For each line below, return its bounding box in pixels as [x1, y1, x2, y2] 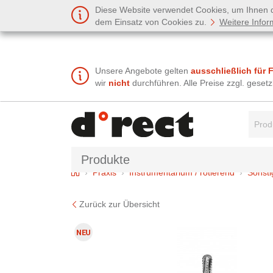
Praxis [93, 167, 116, 177]
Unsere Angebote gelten [95, 66, 191, 76]
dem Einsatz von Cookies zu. [95, 17, 209, 27]
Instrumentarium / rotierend [129, 167, 235, 177]
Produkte [81, 152, 130, 166]
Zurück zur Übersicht [79, 199, 160, 209]
